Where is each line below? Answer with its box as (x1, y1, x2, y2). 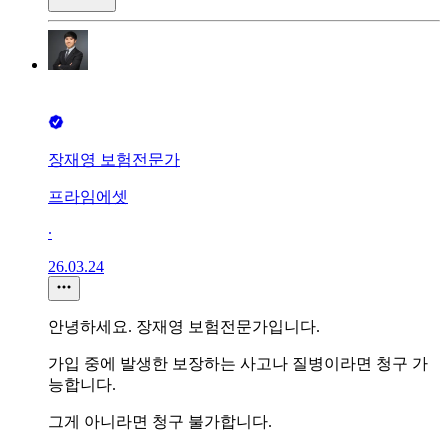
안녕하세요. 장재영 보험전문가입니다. (48, 318, 320, 336)
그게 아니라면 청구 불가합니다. (48, 413, 272, 431)
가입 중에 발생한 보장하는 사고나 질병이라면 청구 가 (48, 355, 428, 373)
